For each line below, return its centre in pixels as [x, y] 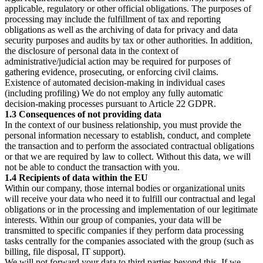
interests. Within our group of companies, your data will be [113, 220]
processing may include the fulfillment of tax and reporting [113, 19]
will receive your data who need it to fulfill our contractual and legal [130, 199]
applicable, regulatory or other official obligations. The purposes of [128, 9]
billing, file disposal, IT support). [65, 252]
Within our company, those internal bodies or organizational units [125, 188]
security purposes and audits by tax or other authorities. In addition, [129, 41]
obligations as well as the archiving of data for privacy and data [121, 30]
